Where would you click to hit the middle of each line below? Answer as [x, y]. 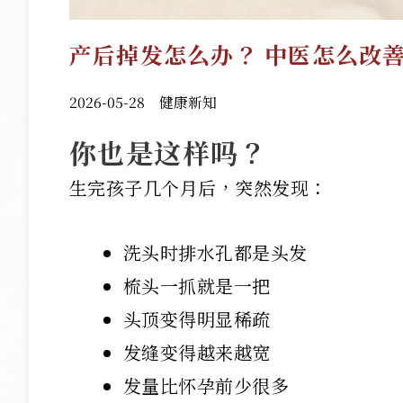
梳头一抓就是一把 [197, 286]
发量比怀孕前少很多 [208, 386]
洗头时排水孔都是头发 [215, 253]
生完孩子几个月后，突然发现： [198, 188]
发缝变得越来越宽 [197, 353]
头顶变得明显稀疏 [197, 319]
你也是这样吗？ [168, 152]
